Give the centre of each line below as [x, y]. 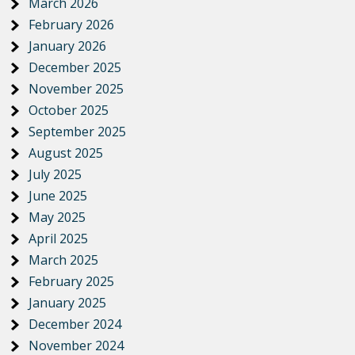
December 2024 [75, 324]
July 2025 [55, 174]
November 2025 [76, 89]
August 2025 [66, 153]
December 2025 [75, 67]
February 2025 [72, 281]
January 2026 [68, 46]
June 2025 [58, 196]
